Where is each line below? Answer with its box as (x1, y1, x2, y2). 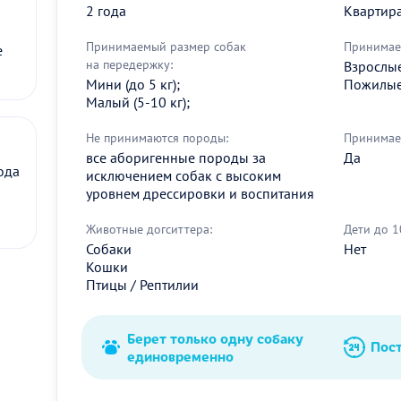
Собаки (86, 239, 132, 258)
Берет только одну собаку (127, 328, 303, 347)
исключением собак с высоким (86, 166, 281, 184)
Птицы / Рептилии (86, 275, 199, 294)
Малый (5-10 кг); (86, 92, 190, 111)
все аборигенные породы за (86, 148, 266, 166)
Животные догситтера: (86, 220, 212, 237)
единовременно (127, 346, 234, 365)
